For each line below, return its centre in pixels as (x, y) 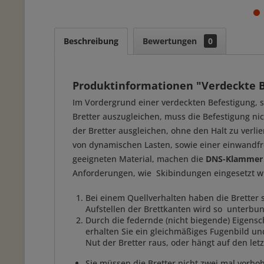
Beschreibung (91, 41)
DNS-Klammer (234, 159)
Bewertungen (171, 41)
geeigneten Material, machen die (139, 159)
